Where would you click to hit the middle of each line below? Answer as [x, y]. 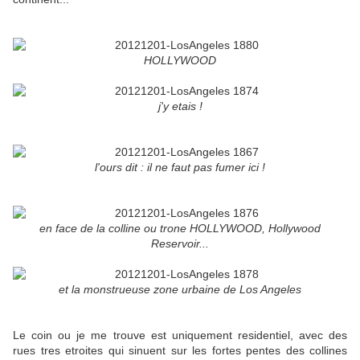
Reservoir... [180, 244]
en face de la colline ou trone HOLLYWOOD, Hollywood [180, 229]
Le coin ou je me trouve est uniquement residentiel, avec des [180, 335]
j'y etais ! [180, 106]
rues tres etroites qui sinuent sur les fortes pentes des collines [180, 351]
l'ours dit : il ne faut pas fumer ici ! [180, 168]
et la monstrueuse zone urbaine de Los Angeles [180, 290]
